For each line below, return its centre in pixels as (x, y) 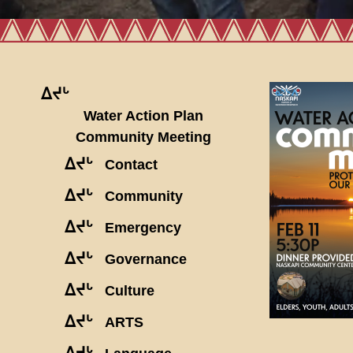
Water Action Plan (143, 115)
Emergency (143, 227)
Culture (130, 290)
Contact (131, 164)
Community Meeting (143, 137)
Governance (146, 259)
